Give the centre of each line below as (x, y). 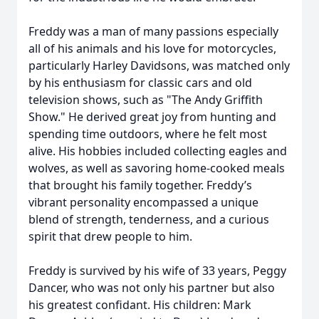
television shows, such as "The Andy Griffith (146, 100)
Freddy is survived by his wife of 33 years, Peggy (157, 271)
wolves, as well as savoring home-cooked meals (157, 168)
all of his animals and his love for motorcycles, (152, 48)
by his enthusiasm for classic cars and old (140, 83)
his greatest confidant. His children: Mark (140, 305)
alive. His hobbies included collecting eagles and (158, 151)
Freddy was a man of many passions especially (153, 31)
